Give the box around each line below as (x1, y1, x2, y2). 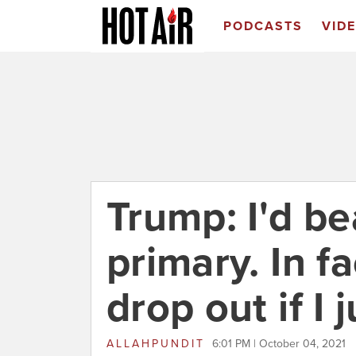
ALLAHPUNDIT (106, 337, 205, 350)
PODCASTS (222, 18, 303, 34)
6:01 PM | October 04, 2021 (212, 337, 346, 350)
